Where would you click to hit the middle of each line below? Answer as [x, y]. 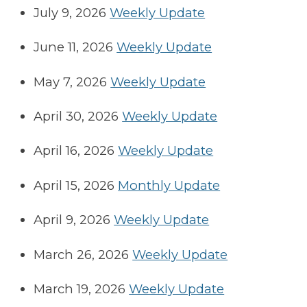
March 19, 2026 [80, 288]
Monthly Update [169, 185]
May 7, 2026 [71, 82]
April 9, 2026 [72, 220]
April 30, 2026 [76, 116]
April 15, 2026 [74, 185]
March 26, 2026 [82, 254]
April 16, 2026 [74, 151]
